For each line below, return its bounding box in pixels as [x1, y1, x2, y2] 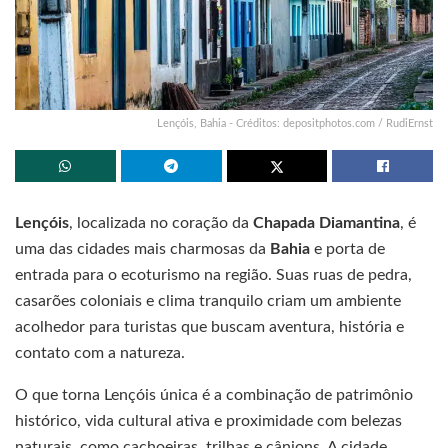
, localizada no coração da [69, 214, 249, 231]
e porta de [314, 240, 385, 257]
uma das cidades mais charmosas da [15, 240, 270, 257]
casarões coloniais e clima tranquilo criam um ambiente [15, 292, 401, 309]
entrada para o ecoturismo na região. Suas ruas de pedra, [15, 266, 412, 283]
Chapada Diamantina [249, 214, 400, 231]
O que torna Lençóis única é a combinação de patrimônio [15, 386, 413, 403]
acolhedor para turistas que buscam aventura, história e [15, 318, 404, 335]
